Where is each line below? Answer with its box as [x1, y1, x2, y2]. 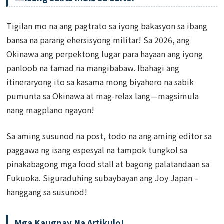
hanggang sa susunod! [6, 186, 88, 198]
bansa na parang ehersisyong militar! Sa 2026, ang [6, 34, 190, 46]
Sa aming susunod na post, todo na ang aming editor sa [6, 130, 212, 142]
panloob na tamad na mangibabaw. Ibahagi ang [6, 62, 180, 74]
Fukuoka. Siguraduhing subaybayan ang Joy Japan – [6, 172, 199, 184]
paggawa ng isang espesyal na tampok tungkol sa [6, 144, 188, 156]
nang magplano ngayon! [6, 104, 95, 116]
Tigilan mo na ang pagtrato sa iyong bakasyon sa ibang [6, 20, 208, 32]
